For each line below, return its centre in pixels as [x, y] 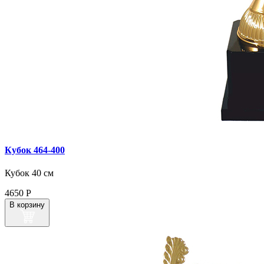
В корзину [27, 205]
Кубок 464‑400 [35, 150]
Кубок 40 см [29, 173]
